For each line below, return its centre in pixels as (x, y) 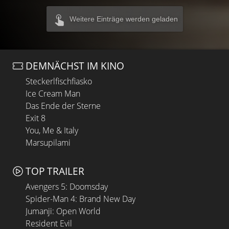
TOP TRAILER (55, 171)
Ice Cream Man (53, 94)
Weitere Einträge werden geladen (123, 19)
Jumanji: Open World (63, 211)
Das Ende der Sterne (63, 106)
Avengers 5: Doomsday (67, 186)
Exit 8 (36, 118)
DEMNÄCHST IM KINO (75, 66)
